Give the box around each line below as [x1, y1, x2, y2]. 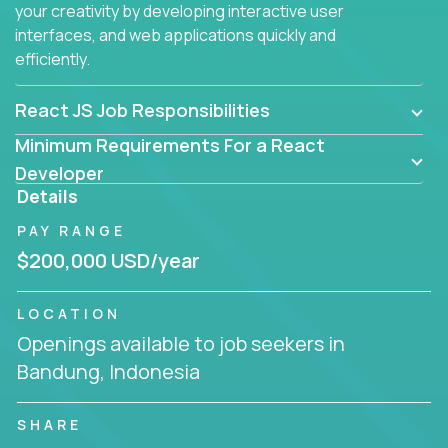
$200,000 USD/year [17, 246, 200, 274]
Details [17, 183, 78, 208]
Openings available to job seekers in [17, 329, 345, 357]
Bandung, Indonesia [17, 357, 200, 385]
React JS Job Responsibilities [15, 97, 270, 122]
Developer [15, 160, 104, 185]
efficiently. [15, 47, 93, 70]
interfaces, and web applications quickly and [15, 23, 336, 46]
